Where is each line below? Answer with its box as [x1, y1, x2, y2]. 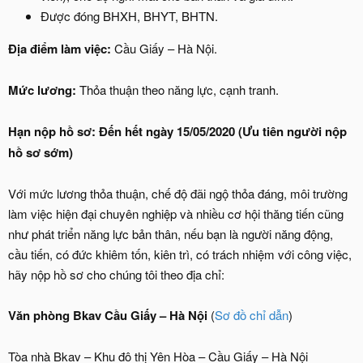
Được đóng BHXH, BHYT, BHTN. [41, 7, 218, 24]
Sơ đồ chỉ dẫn [215, 306, 288, 323]
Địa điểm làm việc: [8, 40, 114, 58]
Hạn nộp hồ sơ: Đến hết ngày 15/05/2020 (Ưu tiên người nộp [8, 122, 347, 140]
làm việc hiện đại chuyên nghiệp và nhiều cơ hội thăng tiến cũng [8, 205, 344, 222]
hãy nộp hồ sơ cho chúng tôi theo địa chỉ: [8, 266, 224, 283]
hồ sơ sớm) [8, 143, 73, 161]
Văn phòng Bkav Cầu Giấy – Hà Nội [8, 306, 211, 324]
